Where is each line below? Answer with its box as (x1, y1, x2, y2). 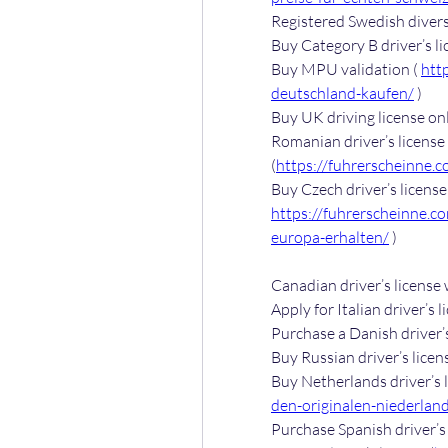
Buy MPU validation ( (271, 59, 421, 79)
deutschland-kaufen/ (271, 83, 414, 103)
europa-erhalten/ (271, 227, 389, 247)
